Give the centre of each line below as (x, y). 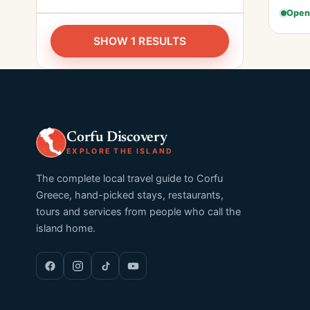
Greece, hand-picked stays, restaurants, (130, 195)
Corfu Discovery (117, 138)
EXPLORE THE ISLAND (120, 151)
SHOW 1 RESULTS (140, 41)
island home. (66, 228)
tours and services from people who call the (138, 212)
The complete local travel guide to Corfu (129, 179)
